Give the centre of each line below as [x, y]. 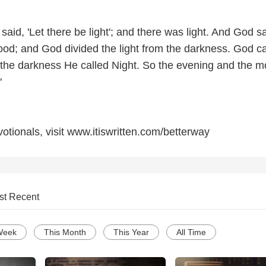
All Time [191, 232]
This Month [65, 232]
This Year [131, 232]
